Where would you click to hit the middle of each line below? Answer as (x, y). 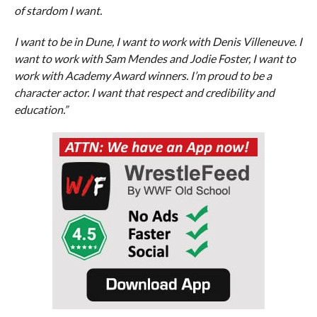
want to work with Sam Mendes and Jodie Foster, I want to (155, 58)
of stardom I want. (58, 10)
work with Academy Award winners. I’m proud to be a (143, 75)
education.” (41, 109)
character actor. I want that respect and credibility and (144, 92)
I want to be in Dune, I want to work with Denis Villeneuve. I (158, 41)
